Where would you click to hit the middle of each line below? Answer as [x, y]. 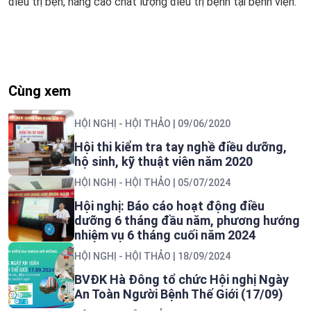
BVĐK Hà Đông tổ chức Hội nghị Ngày [182, 279]
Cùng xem [40, 91]
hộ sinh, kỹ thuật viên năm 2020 [163, 161]
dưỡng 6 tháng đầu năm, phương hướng [187, 220]
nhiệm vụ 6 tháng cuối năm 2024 [165, 235]
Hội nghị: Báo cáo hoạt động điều [169, 205]
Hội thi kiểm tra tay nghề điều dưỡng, [180, 146]
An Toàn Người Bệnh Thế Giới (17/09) [179, 294]
